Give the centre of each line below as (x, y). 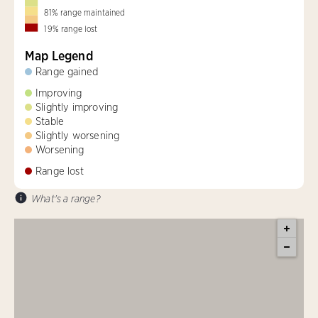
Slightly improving (77, 107)
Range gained (67, 71)
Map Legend (59, 55)
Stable (50, 121)
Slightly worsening (78, 135)
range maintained (93, 12)
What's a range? (66, 198)
